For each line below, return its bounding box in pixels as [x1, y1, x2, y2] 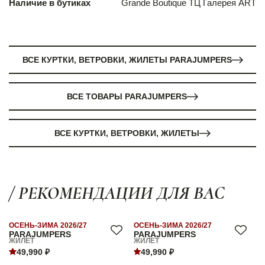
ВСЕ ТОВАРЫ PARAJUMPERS [67, 92, 187, 102]
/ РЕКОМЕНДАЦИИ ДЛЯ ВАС [9, 182, 225, 205]
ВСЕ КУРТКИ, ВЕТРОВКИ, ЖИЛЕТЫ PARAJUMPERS [22, 55, 232, 65]
